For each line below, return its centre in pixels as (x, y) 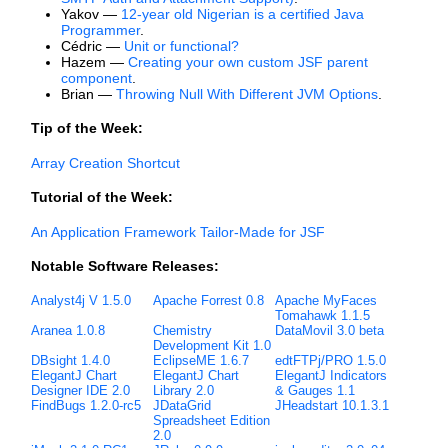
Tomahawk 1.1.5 (322, 316)
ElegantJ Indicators (330, 376)
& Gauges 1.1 (314, 391)
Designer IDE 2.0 (80, 391)
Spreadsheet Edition (211, 421)
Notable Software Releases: (124, 266)
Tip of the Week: (86, 128)
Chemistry (182, 331)
